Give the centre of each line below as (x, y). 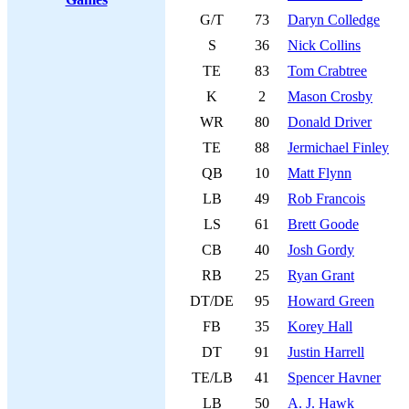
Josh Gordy (321, 250)
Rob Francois (326, 199)
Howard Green (331, 301)
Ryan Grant (321, 275)
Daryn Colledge (334, 20)
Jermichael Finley (338, 147)
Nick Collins (324, 45)
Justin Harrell (326, 352)
